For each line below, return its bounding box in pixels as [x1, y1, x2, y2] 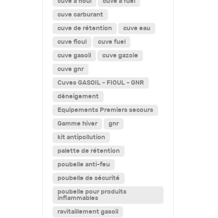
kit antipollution [57, 134, 105, 141]
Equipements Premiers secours [57, 107, 153, 113]
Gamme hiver [57, 120, 97, 127]
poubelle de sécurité [57, 175, 120, 182]
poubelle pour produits [57, 188, 127, 195]
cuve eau [123, 25, 150, 32]
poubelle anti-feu [57, 161, 110, 168]
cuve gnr [57, 66, 84, 73]
